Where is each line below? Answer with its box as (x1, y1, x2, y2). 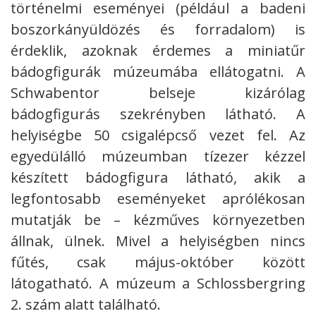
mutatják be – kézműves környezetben (11, 210, 305, 230)
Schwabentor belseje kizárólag (11, 83, 305, 103)
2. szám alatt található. (11, 295, 161, 315)
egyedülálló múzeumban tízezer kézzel (11, 147, 305, 166)
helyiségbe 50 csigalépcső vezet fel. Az (11, 126, 305, 145)
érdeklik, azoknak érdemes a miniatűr (11, 41, 305, 61)
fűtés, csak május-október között (11, 253, 305, 272)
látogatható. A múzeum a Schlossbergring (11, 274, 305, 293)
